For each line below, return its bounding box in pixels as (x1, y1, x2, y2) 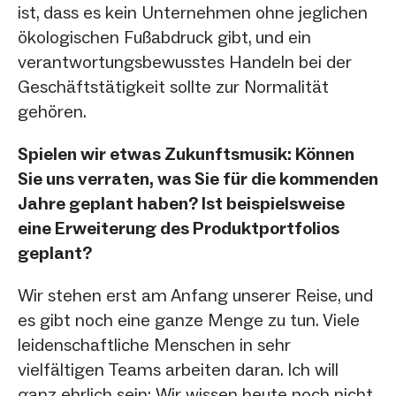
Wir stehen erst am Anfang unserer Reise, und (18, 284, 373, 306)
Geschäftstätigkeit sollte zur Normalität (18, 75, 329, 97)
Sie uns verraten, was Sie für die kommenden (18, 167, 378, 189)
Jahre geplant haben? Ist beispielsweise (18, 192, 345, 214)
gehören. (18, 100, 87, 122)
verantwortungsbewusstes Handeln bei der (18, 50, 352, 72)
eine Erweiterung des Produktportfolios (18, 217, 339, 239)
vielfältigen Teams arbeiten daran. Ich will (18, 358, 339, 380)
